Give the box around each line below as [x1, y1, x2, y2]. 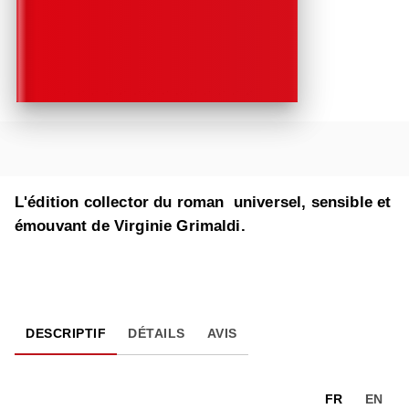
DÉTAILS [128, 326, 185, 341]
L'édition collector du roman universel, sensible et [15, 194, 392, 212]
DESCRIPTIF [26, 326, 106, 341]
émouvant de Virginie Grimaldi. [15, 217, 250, 236]
